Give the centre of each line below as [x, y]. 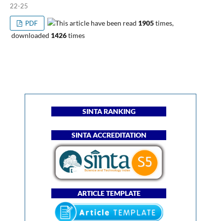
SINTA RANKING [109, 111]
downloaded [30, 35]
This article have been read [97, 23]
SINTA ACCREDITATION [109, 135]
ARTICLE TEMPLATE [109, 193]
